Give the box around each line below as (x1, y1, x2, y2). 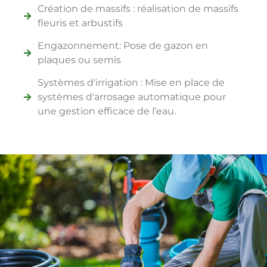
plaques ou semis (37, 54, 121, 66)
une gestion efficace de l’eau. (37, 105, 176, 117)
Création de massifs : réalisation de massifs (37, 2, 238, 14)
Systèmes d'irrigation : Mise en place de (37, 76, 225, 88)
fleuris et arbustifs (37, 17, 123, 29)
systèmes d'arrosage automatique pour (37, 91, 226, 103)
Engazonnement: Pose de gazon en (37, 39, 208, 51)
